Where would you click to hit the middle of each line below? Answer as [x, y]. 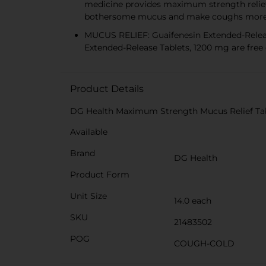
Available [89, 132]
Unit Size [88, 196]
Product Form [100, 175]
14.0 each [193, 201]
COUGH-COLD [204, 243]
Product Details [107, 89]
